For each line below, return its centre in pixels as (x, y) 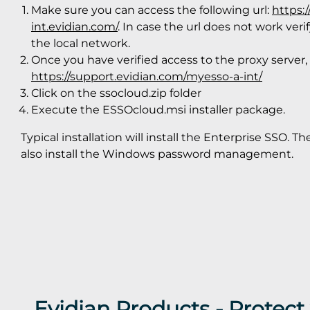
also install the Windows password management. (157, 154)
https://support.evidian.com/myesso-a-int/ (147, 76)
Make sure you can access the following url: (152, 10)
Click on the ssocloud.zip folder (116, 93)
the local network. (81, 43)
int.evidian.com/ (74, 26)
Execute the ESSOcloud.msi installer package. (158, 109)
